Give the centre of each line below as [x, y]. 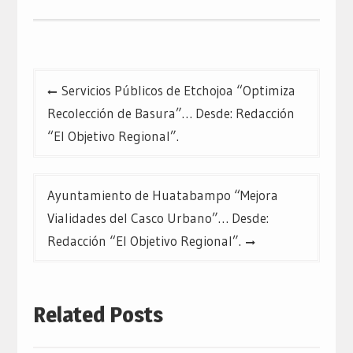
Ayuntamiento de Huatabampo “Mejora [162, 195]
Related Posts [98, 315]
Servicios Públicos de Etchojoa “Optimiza [178, 90]
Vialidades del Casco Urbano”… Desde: [158, 217]
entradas [63, 127]
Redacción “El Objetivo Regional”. [144, 240]
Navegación [73, 80]
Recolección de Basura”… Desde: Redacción [171, 113]
